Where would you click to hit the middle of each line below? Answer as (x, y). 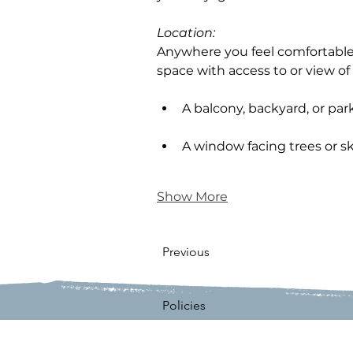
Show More (192, 197)
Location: (188, 33)
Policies (184, 306)
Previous (186, 252)
